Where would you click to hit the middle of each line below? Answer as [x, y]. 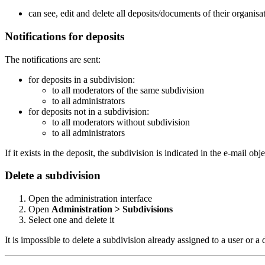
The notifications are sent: [53, 59]
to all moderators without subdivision [121, 122]
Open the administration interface [90, 198]
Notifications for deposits [64, 36]
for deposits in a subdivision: [82, 79]
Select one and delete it [71, 220]
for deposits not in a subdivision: [89, 111]
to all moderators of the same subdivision [128, 90]
